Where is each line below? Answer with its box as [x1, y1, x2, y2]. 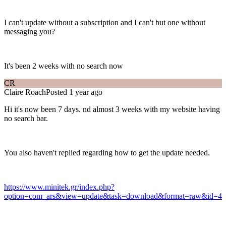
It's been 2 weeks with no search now [4, 62, 123, 71]
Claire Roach [4, 88, 46, 97]
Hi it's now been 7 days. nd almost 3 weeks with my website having [4, 105, 220, 114]
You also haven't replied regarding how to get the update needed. [4, 148, 212, 157]
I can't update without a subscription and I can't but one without [4, 18, 205, 27]
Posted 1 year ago [46, 88, 102, 97]
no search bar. [4, 114, 50, 123]
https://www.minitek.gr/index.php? [4, 183, 115, 192]
